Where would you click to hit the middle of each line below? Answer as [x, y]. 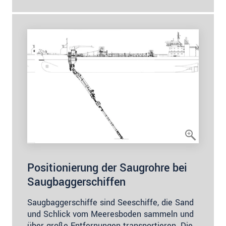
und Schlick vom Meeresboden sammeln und [110, 214]
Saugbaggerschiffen [76, 182]
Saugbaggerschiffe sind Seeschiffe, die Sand [110, 203]
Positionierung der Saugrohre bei [107, 168]
